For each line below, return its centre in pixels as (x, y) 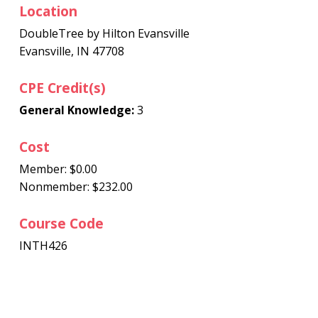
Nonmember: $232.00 (76, 187)
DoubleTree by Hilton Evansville (104, 33)
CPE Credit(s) (62, 88)
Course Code (61, 223)
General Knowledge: (76, 110)
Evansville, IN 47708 (71, 51)
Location (48, 11)
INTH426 (43, 246)
